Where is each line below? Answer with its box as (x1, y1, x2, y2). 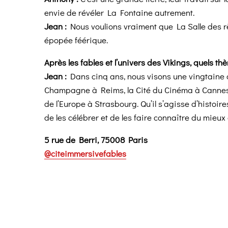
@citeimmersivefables (44, 148, 126, 160)
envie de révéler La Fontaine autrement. (44, 7, 194, 19)
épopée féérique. (44, 34, 108, 46)
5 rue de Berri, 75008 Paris (44, 134, 148, 146)
